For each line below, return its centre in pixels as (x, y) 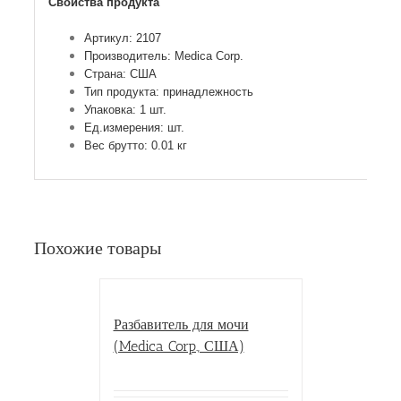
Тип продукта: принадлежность (168, 91)
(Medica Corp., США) (179, 346)
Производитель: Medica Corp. (163, 55)
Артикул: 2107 (122, 38)
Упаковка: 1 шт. (125, 109)
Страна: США (120, 73)
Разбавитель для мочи (181, 325)
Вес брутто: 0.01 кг (135, 145)
